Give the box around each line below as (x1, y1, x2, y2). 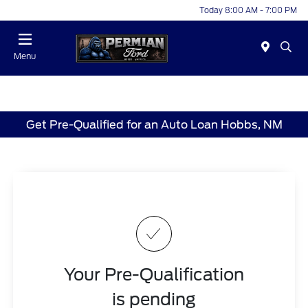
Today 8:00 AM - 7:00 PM (199, 5, 297, 15)
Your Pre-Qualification (64, 265, 244, 285)
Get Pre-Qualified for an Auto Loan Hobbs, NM (25, 118, 283, 131)
